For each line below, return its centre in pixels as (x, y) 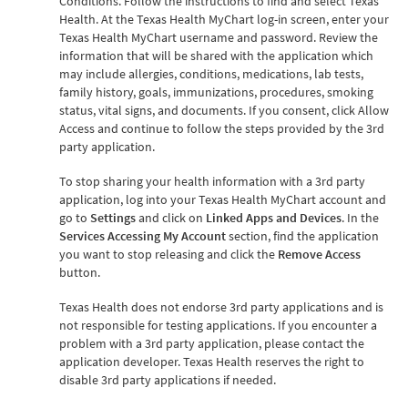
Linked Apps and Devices (274, 217)
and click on (171, 217)
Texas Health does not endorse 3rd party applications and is (221, 306)
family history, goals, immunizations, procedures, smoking (216, 92)
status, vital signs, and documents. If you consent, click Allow (224, 110)
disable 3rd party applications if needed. (168, 379)
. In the (360, 217)
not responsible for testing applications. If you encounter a (218, 325)
